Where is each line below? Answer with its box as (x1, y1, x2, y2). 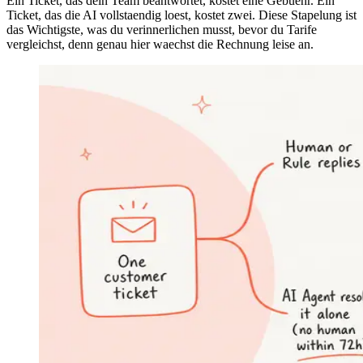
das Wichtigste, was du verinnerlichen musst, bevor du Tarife (6, 23, 317, 37)
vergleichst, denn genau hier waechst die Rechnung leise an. (6, 37, 314, 52)
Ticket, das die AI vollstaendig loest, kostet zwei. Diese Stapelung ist (6, 8, 357, 23)
